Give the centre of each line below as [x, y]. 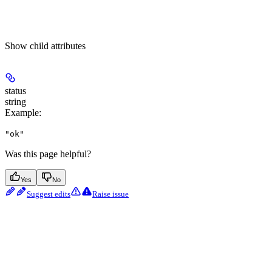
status [15, 91]
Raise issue [110, 194]
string [15, 102]
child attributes [58, 46]
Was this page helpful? [48, 154]
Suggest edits [49, 194]
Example [22, 113]
